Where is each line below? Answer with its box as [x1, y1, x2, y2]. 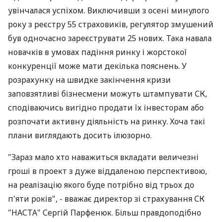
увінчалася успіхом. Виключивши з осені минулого [8, 5, 209, 16]
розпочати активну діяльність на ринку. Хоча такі [8, 116, 205, 127]
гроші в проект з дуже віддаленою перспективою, [8, 166, 207, 176]
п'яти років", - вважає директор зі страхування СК [8, 193, 205, 204]
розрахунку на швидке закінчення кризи [8, 74, 171, 85]
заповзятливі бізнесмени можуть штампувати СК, [8, 88, 207, 99]
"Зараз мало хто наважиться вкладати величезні [8, 152, 199, 163]
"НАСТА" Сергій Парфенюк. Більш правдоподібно [8, 207, 201, 218]
